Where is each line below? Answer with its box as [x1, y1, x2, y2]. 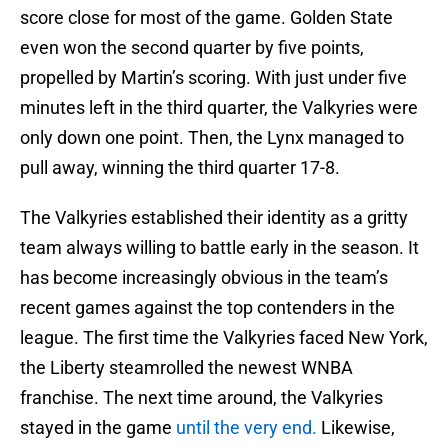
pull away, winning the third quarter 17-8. [20, 157, 344, 179]
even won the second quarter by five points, [20, 37, 364, 59]
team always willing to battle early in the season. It [20, 237, 419, 259]
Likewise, [317, 417, 395, 439]
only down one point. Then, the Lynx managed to [20, 127, 404, 149]
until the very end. [176, 417, 317, 439]
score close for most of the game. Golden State [20, 7, 393, 29]
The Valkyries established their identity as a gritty [20, 207, 408, 229]
